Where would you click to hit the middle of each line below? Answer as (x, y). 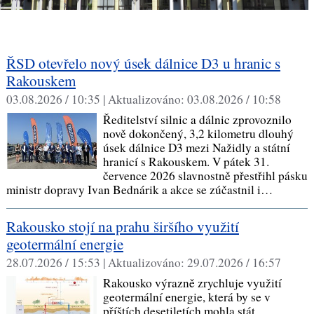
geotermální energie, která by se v (186, 296)
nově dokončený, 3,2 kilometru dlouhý (198, 133)
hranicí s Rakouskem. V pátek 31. (186, 161)
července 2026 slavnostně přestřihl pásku (205, 175)
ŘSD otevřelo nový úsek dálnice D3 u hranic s (143, 63)
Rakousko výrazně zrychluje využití (192, 282)
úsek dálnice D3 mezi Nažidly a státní (196, 147)
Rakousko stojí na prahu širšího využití (122, 226)
